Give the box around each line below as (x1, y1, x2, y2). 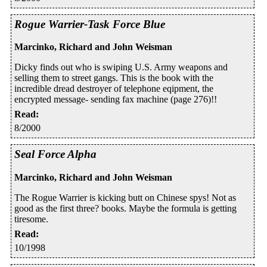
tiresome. (14, 214, 48, 225)
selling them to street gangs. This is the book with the (14, 73, 213, 83)
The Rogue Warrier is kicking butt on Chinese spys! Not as (14, 193, 236, 203)
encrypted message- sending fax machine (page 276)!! (14, 94, 217, 105)
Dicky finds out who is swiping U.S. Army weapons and (14, 62, 228, 73)
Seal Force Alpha (14, 148, 97, 161)
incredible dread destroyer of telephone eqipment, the (14, 83, 213, 94)
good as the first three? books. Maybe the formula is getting (14, 203, 237, 214)
